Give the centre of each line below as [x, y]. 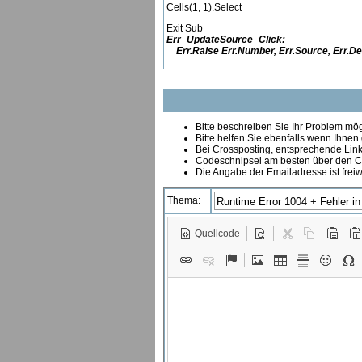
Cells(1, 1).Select [204, 7]
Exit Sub [185, 28]
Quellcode [217, 234]
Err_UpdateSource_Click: [226, 40]
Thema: [184, 200]
